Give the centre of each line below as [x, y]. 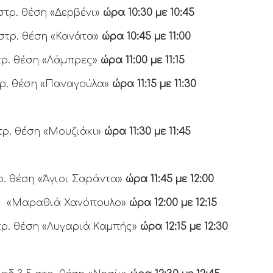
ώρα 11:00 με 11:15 [141, 60]
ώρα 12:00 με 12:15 [172, 203]
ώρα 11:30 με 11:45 [146, 132]
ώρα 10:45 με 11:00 [145, 37]
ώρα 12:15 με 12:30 [183, 227]
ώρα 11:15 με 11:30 [153, 84]
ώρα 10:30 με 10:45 [147, 13]
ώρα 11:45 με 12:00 [168, 179]
